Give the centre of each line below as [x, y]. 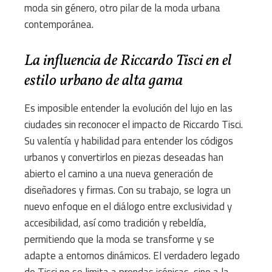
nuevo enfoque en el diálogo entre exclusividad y [128, 207]
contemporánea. [59, 25]
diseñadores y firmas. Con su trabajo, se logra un [127, 190]
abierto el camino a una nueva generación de [119, 174]
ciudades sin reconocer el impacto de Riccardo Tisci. [134, 125]
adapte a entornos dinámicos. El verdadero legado [132, 256]
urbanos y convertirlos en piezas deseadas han [124, 158]
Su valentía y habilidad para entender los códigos [129, 141]
